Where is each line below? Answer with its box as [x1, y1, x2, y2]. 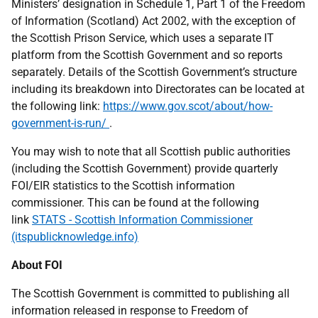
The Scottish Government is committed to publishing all [11, 287, 290, 300]
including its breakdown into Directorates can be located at [11, 82, 305, 96]
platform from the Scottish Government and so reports [11, 48, 283, 62]
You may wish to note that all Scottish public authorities [11, 145, 290, 158]
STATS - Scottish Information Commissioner [32, 213, 253, 226]
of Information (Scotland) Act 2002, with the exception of [11, 14, 296, 28]
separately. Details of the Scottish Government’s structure [11, 65, 297, 79]
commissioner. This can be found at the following [11, 196, 259, 209]
